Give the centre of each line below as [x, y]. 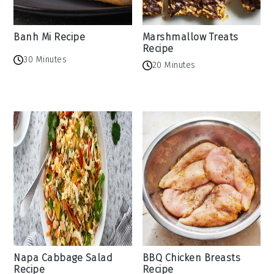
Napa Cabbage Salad [63, 258]
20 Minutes [174, 65]
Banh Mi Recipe [50, 37]
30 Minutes [45, 59]
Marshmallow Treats [190, 37]
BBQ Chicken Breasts [191, 258]
